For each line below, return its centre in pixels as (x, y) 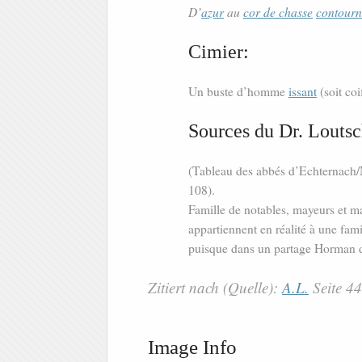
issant (303, 92)
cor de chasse (278, 12)
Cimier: (219, 52)
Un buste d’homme (238, 92)
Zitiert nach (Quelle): (215, 288)
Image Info (192, 347)
